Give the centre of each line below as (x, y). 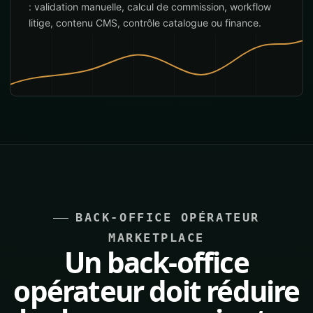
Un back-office (156, 262)
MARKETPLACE (156, 238)
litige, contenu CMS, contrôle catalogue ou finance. (145, 23)
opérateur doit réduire (156, 291)
